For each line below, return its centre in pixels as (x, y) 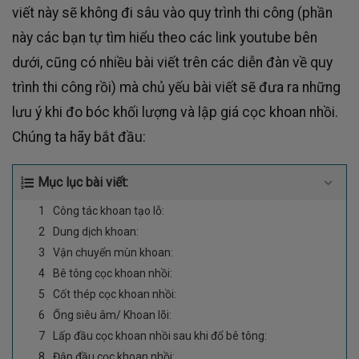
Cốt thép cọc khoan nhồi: (115, 294)
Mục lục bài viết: (83, 182)
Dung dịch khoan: (96, 231)
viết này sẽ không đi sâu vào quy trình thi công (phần (172, 13)
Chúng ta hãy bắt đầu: (79, 137)
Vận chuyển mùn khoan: (113, 252)
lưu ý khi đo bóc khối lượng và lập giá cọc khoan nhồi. (175, 113)
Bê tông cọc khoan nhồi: (113, 273)
